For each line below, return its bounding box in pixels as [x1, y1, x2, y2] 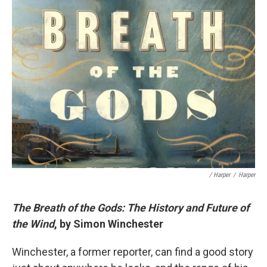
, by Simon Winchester [54, 218, 163, 230]
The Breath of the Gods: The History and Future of [12, 201, 249, 214]
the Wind [12, 218, 54, 230]
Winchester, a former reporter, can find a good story [12, 246, 253, 258]
